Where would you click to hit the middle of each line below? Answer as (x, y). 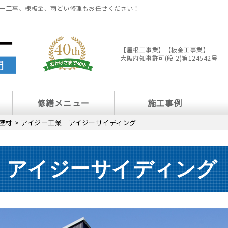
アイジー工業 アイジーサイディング (79, 123)
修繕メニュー (63, 103)
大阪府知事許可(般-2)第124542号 (169, 58)
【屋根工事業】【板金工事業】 (165, 49)
